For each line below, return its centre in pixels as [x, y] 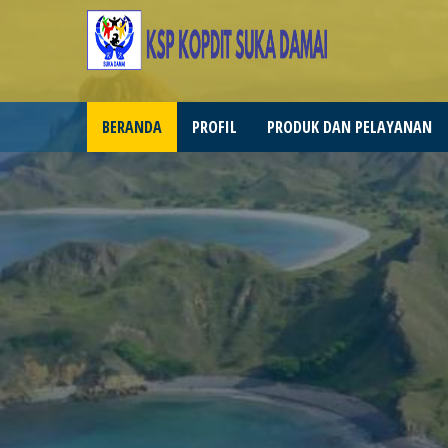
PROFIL [214, 127]
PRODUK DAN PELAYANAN [349, 127]
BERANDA [132, 127]
